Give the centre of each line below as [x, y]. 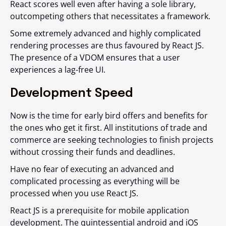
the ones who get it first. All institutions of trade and [109, 127]
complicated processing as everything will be [95, 181]
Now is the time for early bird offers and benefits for [109, 115]
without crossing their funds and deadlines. [94, 152]
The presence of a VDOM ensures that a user [95, 57]
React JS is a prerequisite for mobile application [100, 210]
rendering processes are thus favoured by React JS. [107, 45]
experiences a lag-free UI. [58, 69]
